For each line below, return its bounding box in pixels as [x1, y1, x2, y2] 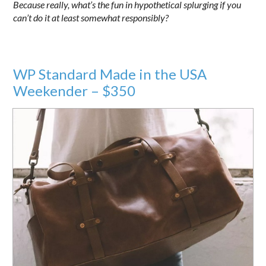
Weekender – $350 [13, 82, 136, 99]
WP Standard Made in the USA [13, 65, 207, 83]
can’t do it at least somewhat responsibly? [13, 12, 169, 23]
